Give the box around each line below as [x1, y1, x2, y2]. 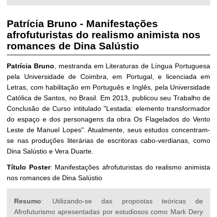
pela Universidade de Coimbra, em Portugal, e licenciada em [7, 72, 210, 80]
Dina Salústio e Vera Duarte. [7, 147, 93, 155]
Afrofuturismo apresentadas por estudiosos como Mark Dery [14, 207, 203, 216]
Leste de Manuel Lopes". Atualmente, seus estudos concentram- [7, 125, 210, 134]
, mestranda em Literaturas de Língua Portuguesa [54, 62, 211, 70]
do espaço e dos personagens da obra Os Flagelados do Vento [7, 115, 210, 123]
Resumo [14, 197, 41, 205]
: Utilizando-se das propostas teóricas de [41, 197, 203, 205]
